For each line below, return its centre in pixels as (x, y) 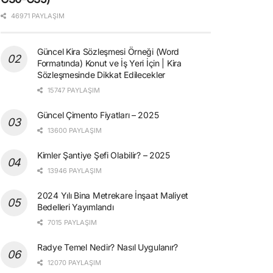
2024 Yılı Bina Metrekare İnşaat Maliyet (113, 195)
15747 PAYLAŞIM (73, 90)
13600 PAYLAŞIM (74, 130)
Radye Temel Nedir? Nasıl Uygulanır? (108, 247)
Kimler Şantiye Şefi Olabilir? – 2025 (104, 155)
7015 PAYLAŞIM (71, 222)
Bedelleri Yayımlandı (76, 207)
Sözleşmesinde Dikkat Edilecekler (101, 74)
